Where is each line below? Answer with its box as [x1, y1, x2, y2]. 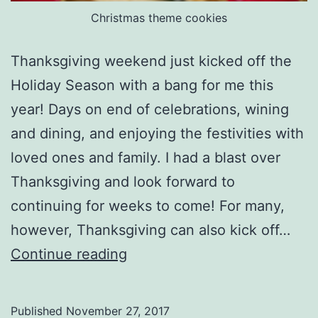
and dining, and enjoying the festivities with [11, 124, 304, 142]
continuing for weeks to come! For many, [11, 197, 285, 214]
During [126, 292, 170, 310]
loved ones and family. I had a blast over [11, 148, 280, 166]
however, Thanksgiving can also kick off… [11, 221, 290, 238]
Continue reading [11, 245, 127, 263]
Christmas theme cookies [91, 10, 227, 25]
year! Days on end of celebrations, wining [11, 100, 289, 118]
